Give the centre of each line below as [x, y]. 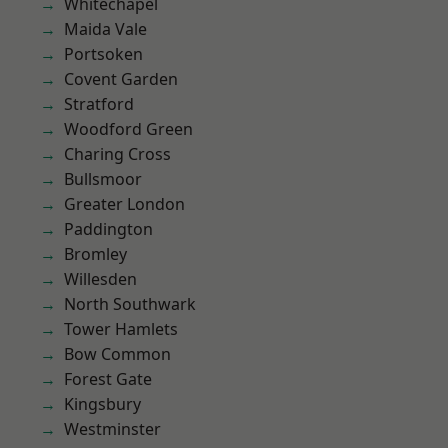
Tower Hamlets [121, 329]
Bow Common [117, 354]
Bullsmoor [103, 179]
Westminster [112, 429]
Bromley [95, 254]
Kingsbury [102, 404]
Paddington [108, 229]
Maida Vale [105, 29]
